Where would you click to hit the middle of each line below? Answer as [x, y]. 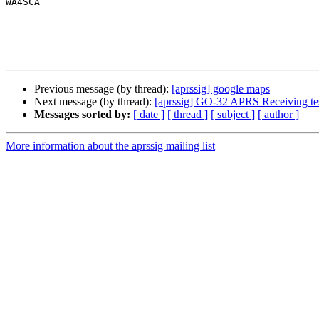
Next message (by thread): [94, 102]
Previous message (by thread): [103, 89]
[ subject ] [233, 115]
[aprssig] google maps [221, 89]
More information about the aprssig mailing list [110, 146]
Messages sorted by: [82, 115]
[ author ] [278, 115]
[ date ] [149, 115]
